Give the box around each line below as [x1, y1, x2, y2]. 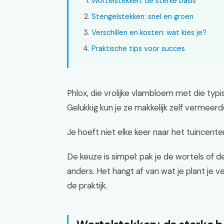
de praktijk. [67, 180, 107, 191]
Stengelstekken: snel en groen [91, 11, 193, 21]
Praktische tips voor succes [91, 43, 185, 53]
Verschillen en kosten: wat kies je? [91, 27, 206, 37]
